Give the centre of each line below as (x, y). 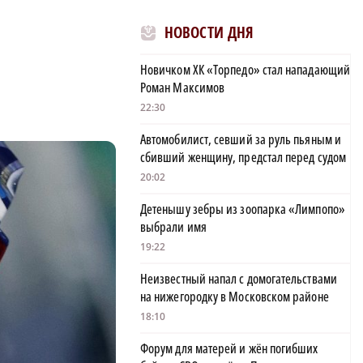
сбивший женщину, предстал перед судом (243, 158)
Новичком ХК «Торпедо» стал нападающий (245, 70)
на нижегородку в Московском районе (235, 297)
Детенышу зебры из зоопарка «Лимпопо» (243, 209)
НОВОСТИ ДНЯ (209, 33)
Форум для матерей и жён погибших (229, 349)
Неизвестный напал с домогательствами (239, 279)
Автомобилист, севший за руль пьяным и (241, 140)
